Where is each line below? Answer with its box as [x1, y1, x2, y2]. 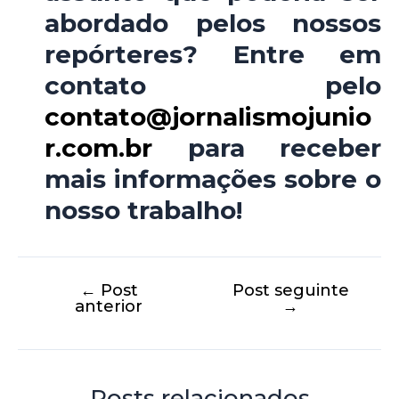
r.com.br [45, 133, 152, 164]
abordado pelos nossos [45, 8, 381, 39]
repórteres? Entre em [45, 39, 381, 70]
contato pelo [45, 70, 381, 102]
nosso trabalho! [45, 195, 242, 226]
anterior [75, 295, 142, 316]
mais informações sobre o [45, 164, 381, 195]
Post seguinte [232, 279, 349, 300]
